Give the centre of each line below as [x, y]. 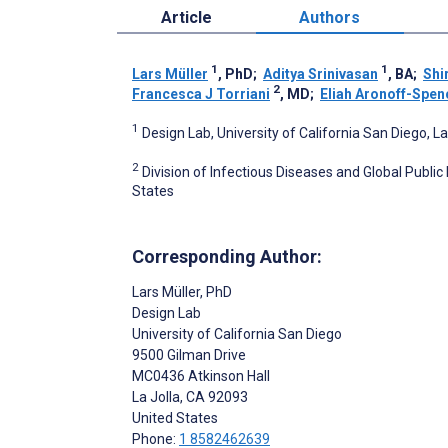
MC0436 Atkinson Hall [201, 376]
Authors [330, 17]
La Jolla [156, 397]
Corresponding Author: [227, 257]
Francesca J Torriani [201, 93]
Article [186, 17]
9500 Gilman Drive [189, 355]
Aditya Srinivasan [320, 73]
